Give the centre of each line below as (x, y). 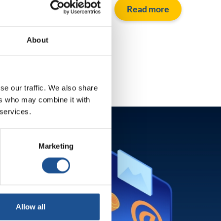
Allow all (31, 207)
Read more (148, 9)
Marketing (56, 146)
